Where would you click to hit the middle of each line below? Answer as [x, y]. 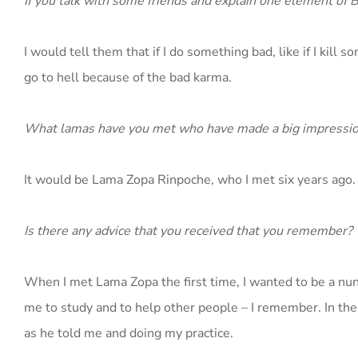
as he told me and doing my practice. [129, 333]
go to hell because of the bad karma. [128, 78]
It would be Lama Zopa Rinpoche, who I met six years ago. [190, 180]
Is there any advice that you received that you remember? [188, 231]
